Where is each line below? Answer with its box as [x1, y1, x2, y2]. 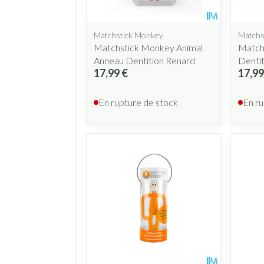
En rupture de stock [98, 96, 178, 108]
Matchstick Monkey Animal [94, 41, 203, 53]
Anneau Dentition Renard [94, 54, 195, 66]
